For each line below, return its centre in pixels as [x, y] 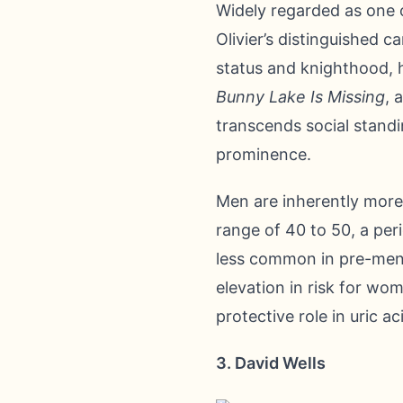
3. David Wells [271, 363]
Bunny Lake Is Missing [300, 97]
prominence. [264, 154]
